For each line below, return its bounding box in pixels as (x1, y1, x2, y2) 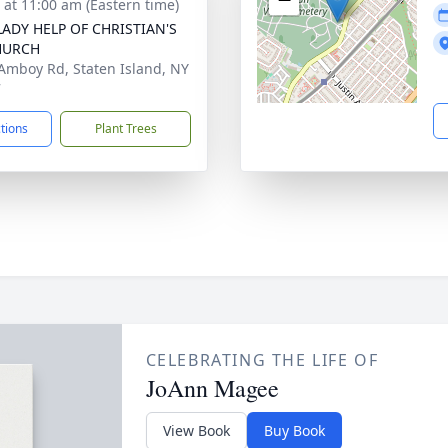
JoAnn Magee (145, 372, 279, 404)
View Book (162, 421, 230, 440)
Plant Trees (94, 120, 157, 137)
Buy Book (263, 421, 325, 440)
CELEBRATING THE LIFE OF (145, 349, 379, 371)
